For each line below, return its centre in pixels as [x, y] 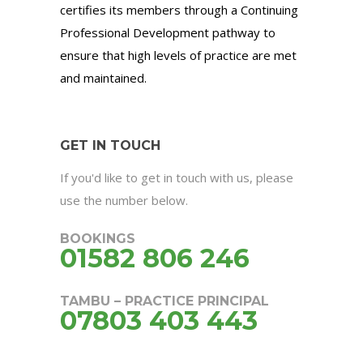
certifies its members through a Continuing [179, 10]
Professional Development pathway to [168, 33]
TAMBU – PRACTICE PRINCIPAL [164, 301]
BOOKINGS [98, 239]
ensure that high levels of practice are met [178, 56]
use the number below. [124, 201]
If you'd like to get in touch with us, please [177, 178]
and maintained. [103, 78]
